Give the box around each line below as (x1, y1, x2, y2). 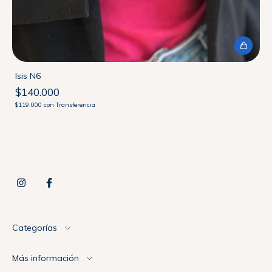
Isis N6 (15, 70, 41, 81)
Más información (12, 253, 79, 263)
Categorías (12, 222, 57, 233)
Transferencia (56, 101, 95, 109)
